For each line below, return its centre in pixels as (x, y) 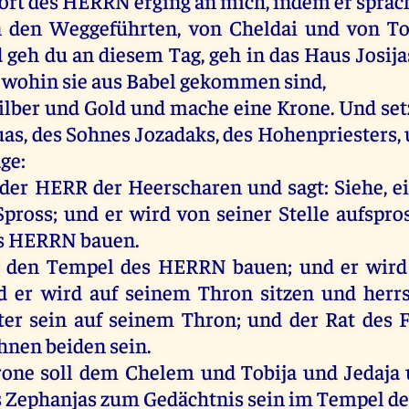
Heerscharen (184, 185)
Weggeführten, (115, 26)
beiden (76, 344)
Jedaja (372, 371)
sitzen (287, 291)
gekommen (231, 79)
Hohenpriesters (327, 132)
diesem (131, 53)
